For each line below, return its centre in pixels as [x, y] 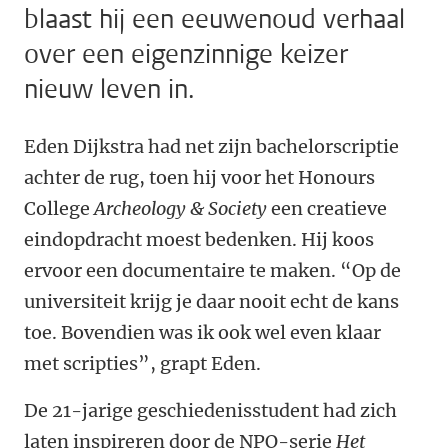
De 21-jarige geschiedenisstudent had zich [210, 411]
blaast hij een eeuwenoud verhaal [214, 20]
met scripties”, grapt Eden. [142, 364]
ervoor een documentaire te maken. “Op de [212, 271]
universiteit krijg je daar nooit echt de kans [211, 302]
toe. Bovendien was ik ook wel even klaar [202, 333]
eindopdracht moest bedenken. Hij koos [199, 240]
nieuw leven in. [109, 90]
